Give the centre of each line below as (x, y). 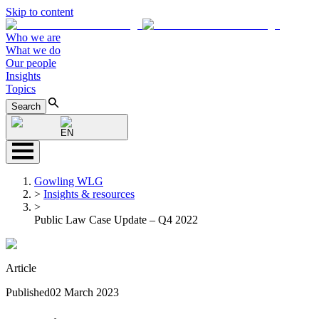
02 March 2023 (84, 292)
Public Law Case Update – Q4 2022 (116, 220)
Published (28, 292)
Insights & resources (89, 194)
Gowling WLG (69, 181)
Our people (31, 63)
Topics (21, 89)
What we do (33, 50)
